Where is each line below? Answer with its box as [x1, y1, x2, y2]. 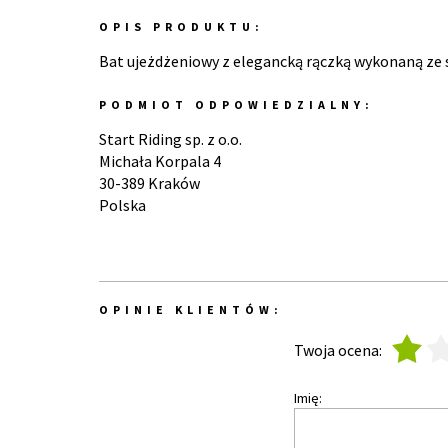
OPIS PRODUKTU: [99, 19, 264, 34]
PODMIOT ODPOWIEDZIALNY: [99, 97, 374, 112]
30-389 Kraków [99, 173, 200, 193]
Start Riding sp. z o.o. [99, 129, 242, 149]
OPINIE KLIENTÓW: [99, 302, 283, 317]
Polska [99, 195, 146, 215]
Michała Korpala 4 [99, 151, 221, 171]
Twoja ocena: [294, 339, 385, 360]
